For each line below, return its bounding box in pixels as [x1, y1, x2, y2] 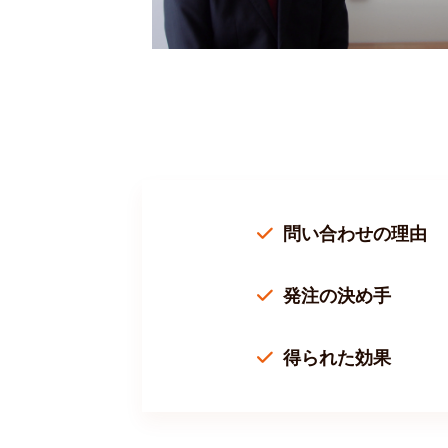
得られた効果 [283, 348, 391, 368]
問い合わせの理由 [283, 224, 427, 244]
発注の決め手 [283, 286, 391, 306]
